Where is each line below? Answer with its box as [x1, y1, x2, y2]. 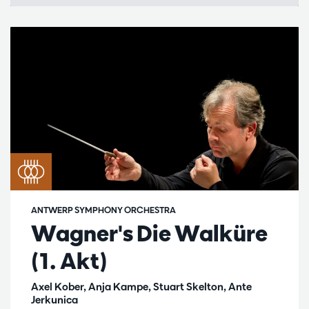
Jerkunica [31, 292, 78, 306]
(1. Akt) [31, 246, 108, 275]
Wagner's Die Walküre [31, 219, 268, 247]
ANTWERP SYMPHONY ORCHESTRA [31, 203, 176, 215]
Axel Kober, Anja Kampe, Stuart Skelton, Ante [31, 279, 252, 293]
